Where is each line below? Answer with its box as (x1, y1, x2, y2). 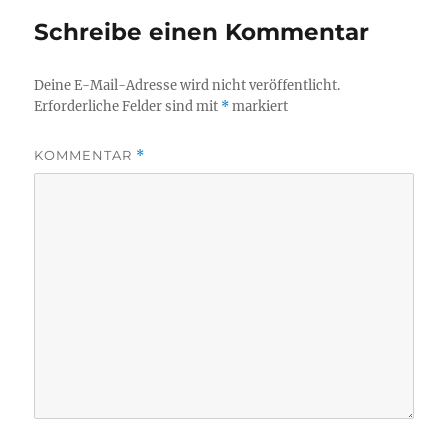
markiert (229, 97, 289, 115)
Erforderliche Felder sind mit (34, 97, 222, 115)
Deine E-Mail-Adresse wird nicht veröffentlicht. (34, 76, 341, 94)
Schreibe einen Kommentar (34, 17, 370, 46)
